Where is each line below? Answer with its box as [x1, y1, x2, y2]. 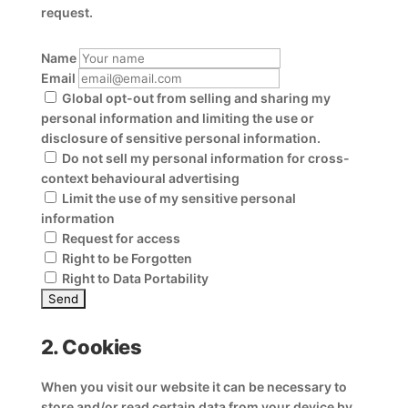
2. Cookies [40, 335, 142, 359]
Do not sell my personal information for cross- [58, 150, 350, 166]
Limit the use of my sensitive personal [58, 190, 296, 206]
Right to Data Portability [58, 270, 209, 286]
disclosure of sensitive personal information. [40, 130, 321, 146]
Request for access [58, 230, 180, 246]
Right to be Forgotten [58, 250, 192, 266]
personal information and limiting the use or [40, 110, 314, 126]
